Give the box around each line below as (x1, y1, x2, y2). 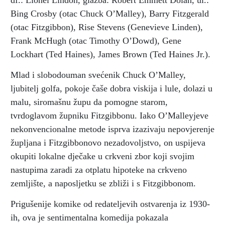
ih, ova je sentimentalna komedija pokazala (11, 212, 168, 222)
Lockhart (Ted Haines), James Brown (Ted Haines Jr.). (11, 49, 210, 59)
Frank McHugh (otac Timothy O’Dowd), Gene (11, 36, 181, 46)
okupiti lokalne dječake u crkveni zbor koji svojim (11, 151, 194, 161)
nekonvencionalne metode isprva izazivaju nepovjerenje (11, 124, 214, 134)
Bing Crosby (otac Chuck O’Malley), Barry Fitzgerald (11, 9, 209, 19)
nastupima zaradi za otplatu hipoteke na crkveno (11, 165, 187, 175)
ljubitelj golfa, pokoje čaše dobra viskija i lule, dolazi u (11, 83, 212, 93)
